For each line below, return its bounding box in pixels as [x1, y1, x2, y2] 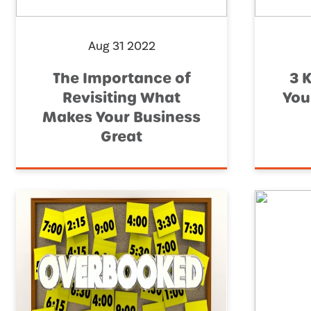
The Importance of [52, 69, 191, 89]
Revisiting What [62, 88, 180, 108]
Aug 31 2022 [87, 38, 155, 55]
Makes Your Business [42, 108, 201, 128]
